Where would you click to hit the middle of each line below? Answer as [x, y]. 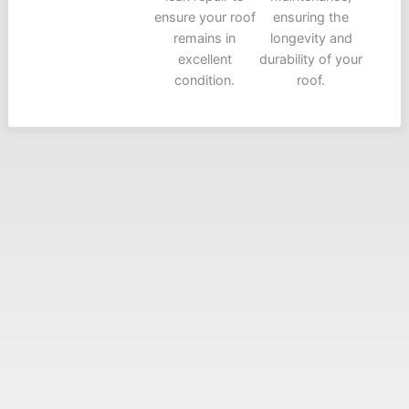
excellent [204, 59]
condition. [204, 80]
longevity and [311, 38]
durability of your [311, 59]
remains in [204, 38]
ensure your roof [204, 17]
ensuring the [311, 17]
